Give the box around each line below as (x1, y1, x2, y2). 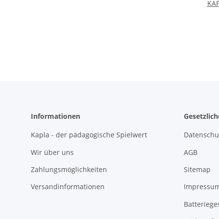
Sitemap (183, 164, 211, 174)
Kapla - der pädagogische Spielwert (31, 130, 147, 140)
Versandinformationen (31, 182, 105, 192)
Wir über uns (31, 147, 74, 157)
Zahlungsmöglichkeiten (31, 164, 107, 174)
